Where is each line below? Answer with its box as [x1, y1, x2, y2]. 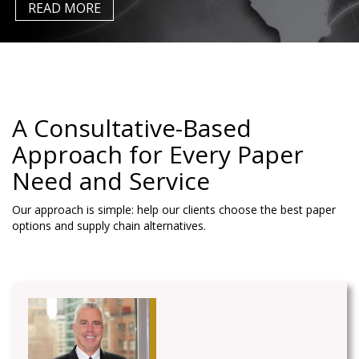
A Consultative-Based [12, 111, 252, 144]
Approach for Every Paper [12, 138, 304, 171]
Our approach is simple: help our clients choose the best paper [12, 202, 336, 217]
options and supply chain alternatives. [12, 218, 206, 233]
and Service [73, 164, 210, 197]
